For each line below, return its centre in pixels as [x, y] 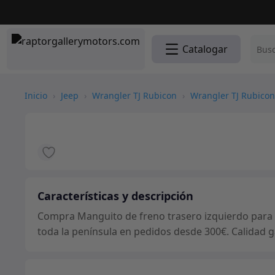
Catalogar [205, 49]
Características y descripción [115, 196]
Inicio [36, 95]
